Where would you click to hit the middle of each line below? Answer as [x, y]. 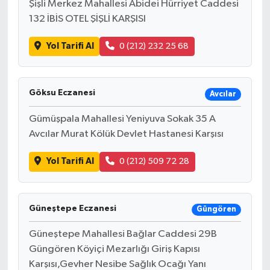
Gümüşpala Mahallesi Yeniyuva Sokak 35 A [122, 119]
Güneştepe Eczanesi [72, 208]
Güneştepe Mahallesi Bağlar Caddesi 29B [123, 234]
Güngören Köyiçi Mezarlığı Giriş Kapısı [114, 250]
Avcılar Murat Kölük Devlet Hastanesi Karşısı [126, 134]
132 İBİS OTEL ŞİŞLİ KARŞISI [87, 19]
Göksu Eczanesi [62, 93]
